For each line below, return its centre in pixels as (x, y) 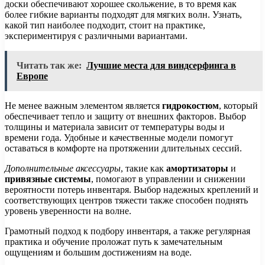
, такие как (143, 168)
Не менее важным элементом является (83, 105)
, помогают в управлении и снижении (168, 179)
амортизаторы (197, 168)
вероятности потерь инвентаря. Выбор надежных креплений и (132, 189)
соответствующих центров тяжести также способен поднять (126, 200)
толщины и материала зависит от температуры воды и (115, 127)
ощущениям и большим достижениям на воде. (98, 252)
